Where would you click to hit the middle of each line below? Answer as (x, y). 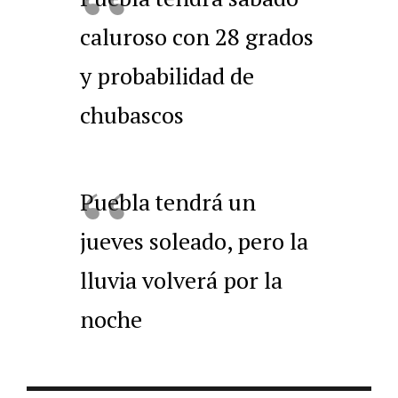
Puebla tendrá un (168, 201)
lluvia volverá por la (181, 279)
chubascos (132, 114)
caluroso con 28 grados (197, 36)
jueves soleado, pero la (194, 240)
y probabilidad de (167, 75)
